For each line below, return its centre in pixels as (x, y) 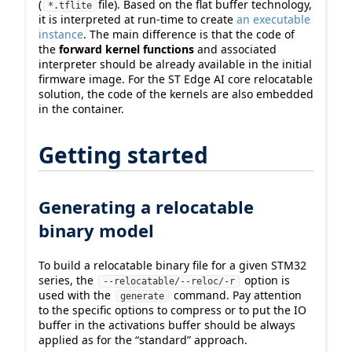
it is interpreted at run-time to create (137, 19)
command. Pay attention (236, 295)
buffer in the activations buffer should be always (167, 324)
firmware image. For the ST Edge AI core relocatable (176, 79)
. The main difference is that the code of (189, 34)
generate (142, 296)
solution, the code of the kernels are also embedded (176, 93)
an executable (273, 19)
